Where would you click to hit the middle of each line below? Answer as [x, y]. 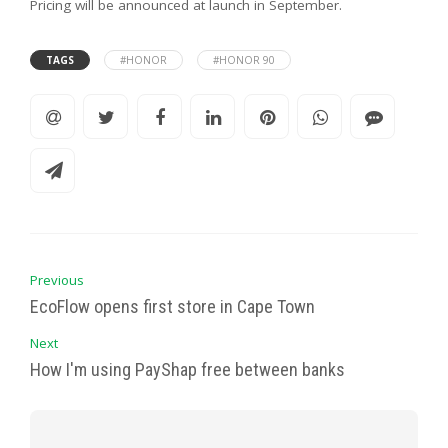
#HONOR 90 [244, 60]
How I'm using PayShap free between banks [187, 369]
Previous [57, 279]
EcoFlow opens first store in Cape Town [172, 306]
